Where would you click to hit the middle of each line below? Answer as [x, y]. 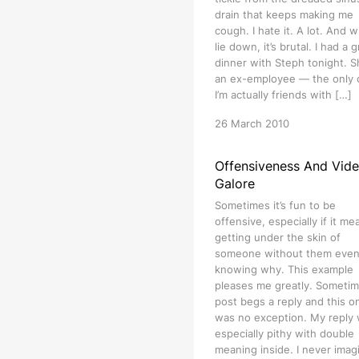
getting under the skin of [277, 237]
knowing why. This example [284, 269]
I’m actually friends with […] [283, 95]
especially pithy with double [284, 333]
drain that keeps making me [284, 14]
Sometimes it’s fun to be [275, 205]
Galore [234, 184]
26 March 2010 [252, 123]
